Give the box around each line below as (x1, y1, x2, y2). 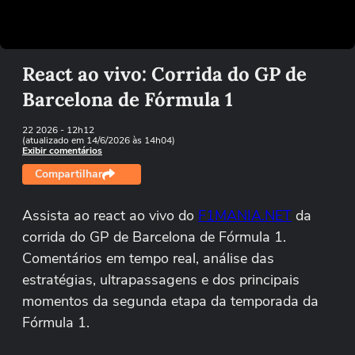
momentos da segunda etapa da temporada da (22, 292, 319, 311)
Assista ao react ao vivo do (22, 206, 198, 225)
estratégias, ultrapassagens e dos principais (22, 270, 300, 289)
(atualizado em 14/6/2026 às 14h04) (22, 134, 175, 147)
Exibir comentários (22, 144, 102, 157)
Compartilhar (35, 166, 102, 181)
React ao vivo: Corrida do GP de (22, 62, 307, 86)
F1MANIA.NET (198, 206, 292, 225)
